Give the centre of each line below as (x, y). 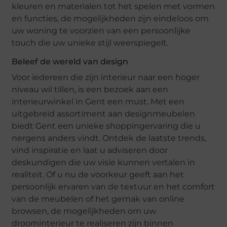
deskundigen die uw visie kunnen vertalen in (104, 162)
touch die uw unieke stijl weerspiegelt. (90, 43)
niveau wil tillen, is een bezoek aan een (90, 89)
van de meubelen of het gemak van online (98, 199)
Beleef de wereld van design (70, 61)
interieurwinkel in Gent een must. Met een (98, 101)
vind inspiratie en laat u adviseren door (90, 150)
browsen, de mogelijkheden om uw (84, 211)
